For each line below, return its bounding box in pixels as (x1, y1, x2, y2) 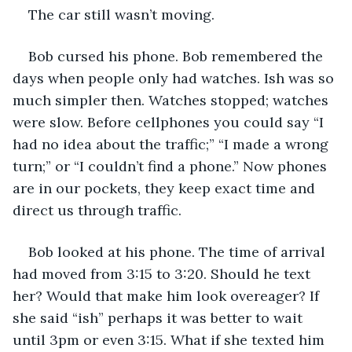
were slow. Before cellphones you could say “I (13, 112, 328, 131)
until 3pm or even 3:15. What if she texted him (13, 330, 328, 349)
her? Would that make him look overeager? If (13, 286, 323, 305)
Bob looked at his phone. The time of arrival (28, 242, 329, 261)
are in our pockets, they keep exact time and (13, 178, 319, 197)
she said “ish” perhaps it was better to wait (13, 308, 306, 327)
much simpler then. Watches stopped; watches (13, 90, 332, 109)
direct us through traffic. (13, 200, 181, 219)
